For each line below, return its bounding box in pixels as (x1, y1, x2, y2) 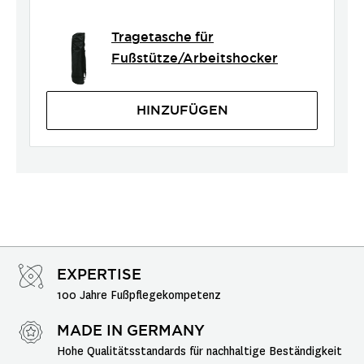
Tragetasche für (111, 28, 214, 45)
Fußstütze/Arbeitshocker (111, 50, 278, 67)
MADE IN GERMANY (57, 321, 205, 340)
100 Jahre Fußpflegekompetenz (57, 288, 221, 303)
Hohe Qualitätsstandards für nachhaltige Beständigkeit (57, 344, 342, 359)
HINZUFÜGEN (136, 102, 228, 119)
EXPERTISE (57, 265, 141, 284)
